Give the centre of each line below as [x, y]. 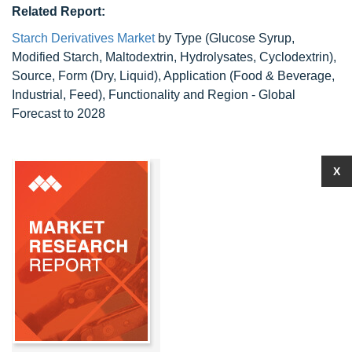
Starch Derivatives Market [83, 38]
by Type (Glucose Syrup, [225, 38]
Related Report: [59, 11]
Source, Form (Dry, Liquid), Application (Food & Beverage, [173, 76]
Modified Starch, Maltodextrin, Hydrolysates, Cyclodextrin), [174, 57]
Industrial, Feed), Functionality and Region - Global [154, 95]
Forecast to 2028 [59, 114]
